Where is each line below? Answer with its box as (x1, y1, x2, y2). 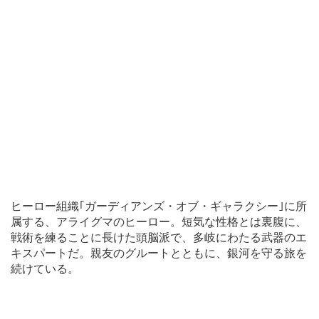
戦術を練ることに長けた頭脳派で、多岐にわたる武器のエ (11, 229, 307, 245)
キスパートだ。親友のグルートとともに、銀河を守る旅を (11, 244, 307, 261)
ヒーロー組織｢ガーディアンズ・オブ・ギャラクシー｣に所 (11, 197, 307, 214)
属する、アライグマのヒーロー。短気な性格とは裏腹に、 (11, 213, 307, 229)
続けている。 (11, 260, 79, 276)
